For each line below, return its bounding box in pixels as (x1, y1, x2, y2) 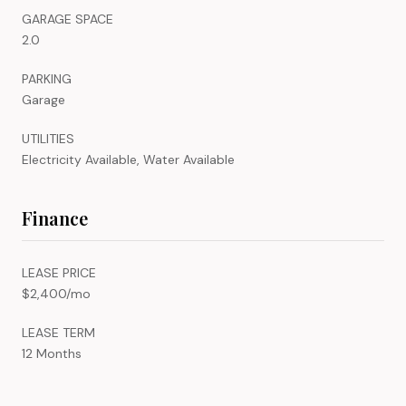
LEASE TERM (22, 324, 95, 341)
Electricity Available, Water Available (22, 150, 235, 168)
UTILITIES (22, 130, 74, 147)
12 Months (22, 344, 82, 362)
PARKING (22, 70, 72, 87)
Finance (22, 205, 88, 230)
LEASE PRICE (22, 264, 96, 281)
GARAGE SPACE (22, 10, 113, 27)
